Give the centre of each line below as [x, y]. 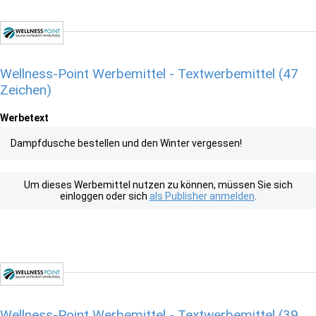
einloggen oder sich [104, 196]
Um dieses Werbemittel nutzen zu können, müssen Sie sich [158, 185]
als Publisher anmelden [202, 196]
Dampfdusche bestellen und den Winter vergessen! [126, 143]
